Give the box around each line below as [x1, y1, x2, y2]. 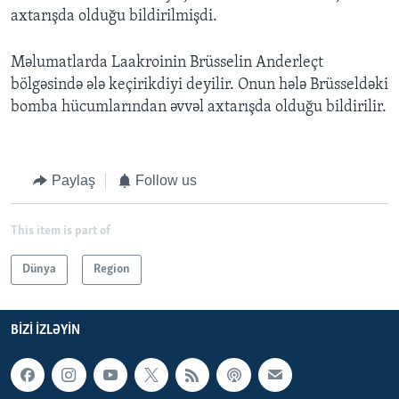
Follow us [135, 173, 197, 189]
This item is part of [11, 224, 110, 238]
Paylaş [51, 173, 95, 189]
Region [94, 262, 130, 276]
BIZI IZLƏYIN [11, 322, 80, 338]
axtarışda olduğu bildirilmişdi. [11, 8, 217, 26]
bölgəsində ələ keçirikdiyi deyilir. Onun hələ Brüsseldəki [11, 77, 388, 94]
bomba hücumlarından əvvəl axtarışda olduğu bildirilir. [11, 99, 387, 117]
